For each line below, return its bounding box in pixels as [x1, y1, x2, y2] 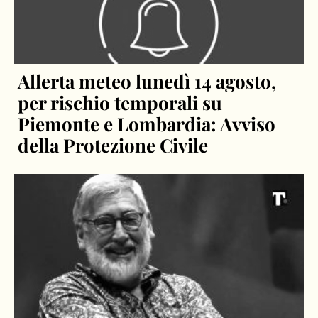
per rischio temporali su [18, 89, 223, 115]
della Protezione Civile [18, 132, 209, 158]
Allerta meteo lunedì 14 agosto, [18, 68, 277, 94]
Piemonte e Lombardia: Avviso [18, 111, 276, 136]
